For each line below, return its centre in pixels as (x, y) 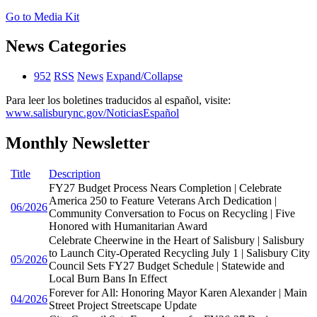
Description (75, 174)
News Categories (66, 46)
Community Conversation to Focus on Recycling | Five (172, 214)
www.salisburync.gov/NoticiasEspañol (92, 113)
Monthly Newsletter (78, 143)
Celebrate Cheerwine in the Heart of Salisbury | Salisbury (177, 241)
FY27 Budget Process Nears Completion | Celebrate (165, 188)
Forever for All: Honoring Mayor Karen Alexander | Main (178, 293)
